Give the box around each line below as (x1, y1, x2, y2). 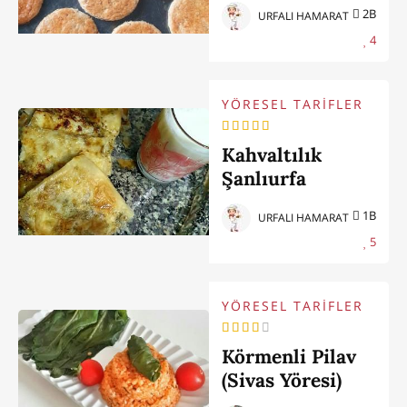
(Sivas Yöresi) (222, 368, 342, 393)
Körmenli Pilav (222, 344, 357, 370)
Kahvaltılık (222, 142, 323, 167)
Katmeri (222, 189, 297, 214)
